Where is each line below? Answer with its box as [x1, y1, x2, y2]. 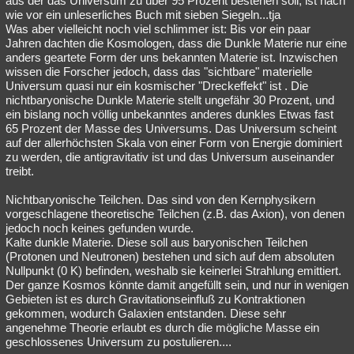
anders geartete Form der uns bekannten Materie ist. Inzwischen [6, 51, 337, 64]
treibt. [6, 164, 34, 178]
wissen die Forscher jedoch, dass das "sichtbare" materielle [6, 65, 312, 78]
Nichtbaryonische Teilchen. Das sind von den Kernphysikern [6, 193, 315, 206]
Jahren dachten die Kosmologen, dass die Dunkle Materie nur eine [6, 36, 347, 50]
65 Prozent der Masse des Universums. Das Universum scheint [6, 122, 337, 135]
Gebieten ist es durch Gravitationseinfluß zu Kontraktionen [6, 292, 305, 306]
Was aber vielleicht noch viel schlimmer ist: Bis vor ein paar [6, 22, 311, 36]
